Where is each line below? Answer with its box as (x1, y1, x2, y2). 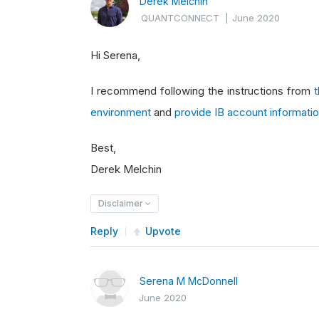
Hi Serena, (90, 48, 140, 62)
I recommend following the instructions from (90, 84, 315, 98)
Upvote (145, 225, 181, 237)
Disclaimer (98, 198, 145, 209)
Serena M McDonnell (140, 275, 238, 287)
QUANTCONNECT (141, 12, 219, 23)
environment (90, 105, 151, 119)
